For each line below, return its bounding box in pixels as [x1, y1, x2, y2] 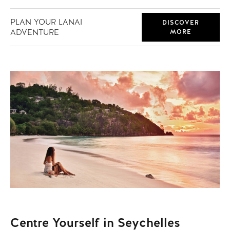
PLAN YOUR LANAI [10, 16, 82, 28]
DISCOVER [162, 18, 200, 27]
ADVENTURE [10, 27, 59, 38]
